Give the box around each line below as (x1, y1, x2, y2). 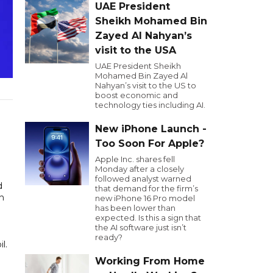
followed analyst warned (95, 174, 191, 183)
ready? (95, 232, 122, 242)
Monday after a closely (95, 164, 184, 174)
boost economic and (95, 90, 178, 100)
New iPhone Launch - (95, 123, 207, 135)
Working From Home (95, 255, 205, 267)
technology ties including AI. (95, 100, 205, 110)
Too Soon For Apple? (95, 138, 204, 149)
